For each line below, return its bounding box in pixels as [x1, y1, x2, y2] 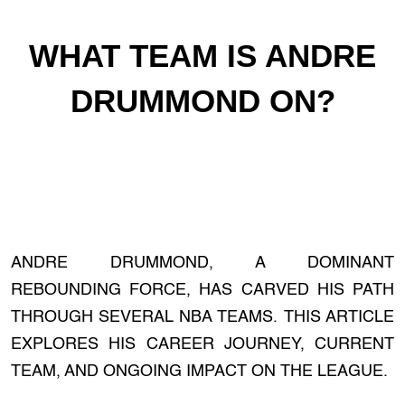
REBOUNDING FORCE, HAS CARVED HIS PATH [11, 282, 394, 298]
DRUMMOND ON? [70, 83, 335, 118]
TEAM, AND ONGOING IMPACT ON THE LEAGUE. [11, 363, 388, 380]
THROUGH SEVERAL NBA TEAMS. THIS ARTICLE [11, 309, 394, 325]
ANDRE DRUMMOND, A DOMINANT [11, 255, 394, 271]
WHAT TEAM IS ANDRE [29, 38, 376, 73]
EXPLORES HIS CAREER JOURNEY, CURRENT [11, 336, 394, 353]
